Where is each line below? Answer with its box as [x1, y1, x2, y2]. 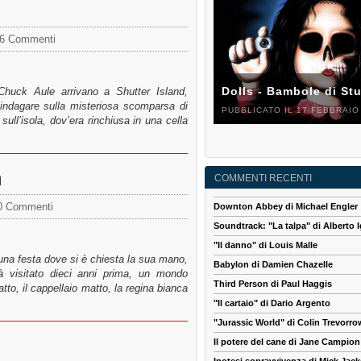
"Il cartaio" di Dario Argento [214, 298, 330, 309]
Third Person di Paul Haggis [214, 279, 332, 289]
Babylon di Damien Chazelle [214, 259, 333, 270]
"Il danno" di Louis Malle [214, 240, 317, 251]
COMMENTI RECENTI [214, 172, 312, 185]
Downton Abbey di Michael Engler [214, 201, 358, 212]
